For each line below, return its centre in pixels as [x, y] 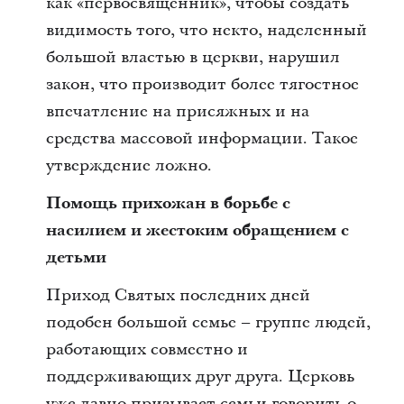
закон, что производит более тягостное [202, 84]
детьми [76, 257]
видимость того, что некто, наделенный [206, 30]
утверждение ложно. [129, 165]
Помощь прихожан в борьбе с [168, 203]
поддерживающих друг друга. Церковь [200, 376]
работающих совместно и [147, 349]
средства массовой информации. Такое [202, 138]
